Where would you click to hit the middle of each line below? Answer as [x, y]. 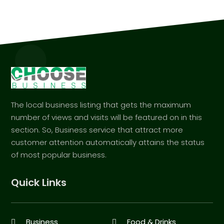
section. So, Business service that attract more [97, 130]
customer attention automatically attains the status [108, 142]
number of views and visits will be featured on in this [107, 117]
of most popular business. [59, 155]
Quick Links [39, 183]
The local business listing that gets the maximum [101, 105]
